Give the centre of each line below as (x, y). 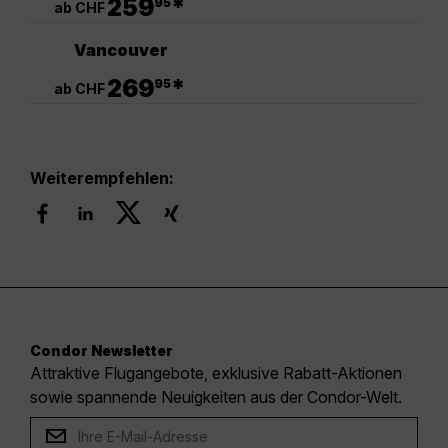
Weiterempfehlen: (102, 178)
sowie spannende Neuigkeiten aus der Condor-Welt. (216, 397)
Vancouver (121, 49)
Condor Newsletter (101, 351)
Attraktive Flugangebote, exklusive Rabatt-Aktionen (216, 373)
